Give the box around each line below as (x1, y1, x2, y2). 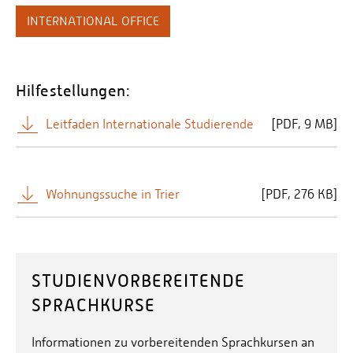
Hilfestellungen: (16, 81, 130, 99)
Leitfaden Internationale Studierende (46, 117, 254, 132)
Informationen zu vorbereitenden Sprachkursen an (32, 335, 314, 350)
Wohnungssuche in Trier (46, 187, 180, 202)
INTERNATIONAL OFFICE (27, 13, 159, 28)
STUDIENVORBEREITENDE (32, 271, 245, 291)
